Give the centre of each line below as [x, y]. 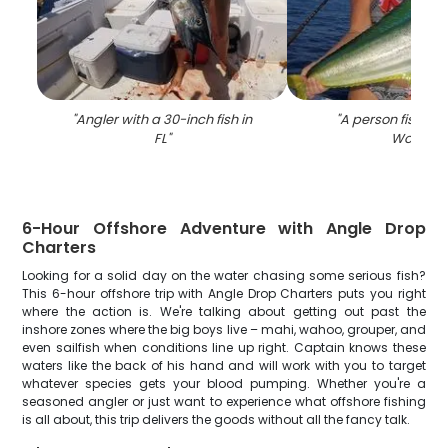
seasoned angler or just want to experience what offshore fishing [224, 401]
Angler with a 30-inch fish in [164, 119]
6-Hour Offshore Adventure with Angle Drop [224, 228]
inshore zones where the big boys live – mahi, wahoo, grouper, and [224, 329]
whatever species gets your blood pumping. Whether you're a [224, 383]
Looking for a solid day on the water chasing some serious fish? [224, 275]
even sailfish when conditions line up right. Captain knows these [224, 347]
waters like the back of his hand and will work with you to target [224, 365]
